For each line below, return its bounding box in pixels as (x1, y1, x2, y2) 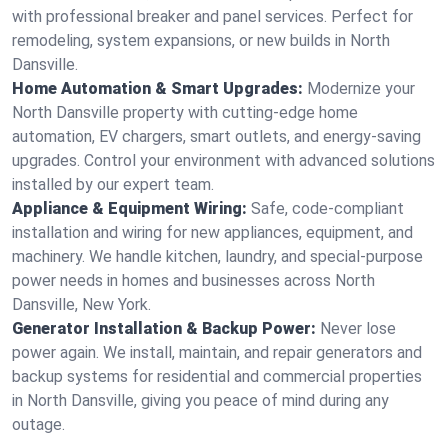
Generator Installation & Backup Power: (12, 319, 316, 338)
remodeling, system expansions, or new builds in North (12, 31, 390, 50)
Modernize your (307, 79, 415, 98)
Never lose (320, 319, 396, 338)
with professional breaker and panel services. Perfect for (12, 7, 413, 26)
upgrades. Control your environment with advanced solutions (12, 151, 435, 170)
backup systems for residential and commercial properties (12, 367, 422, 386)
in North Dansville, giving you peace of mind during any (12, 391, 389, 410)
